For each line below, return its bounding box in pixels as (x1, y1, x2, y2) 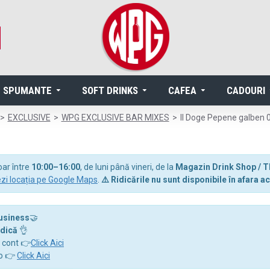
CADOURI (227, 84, 265, 96)
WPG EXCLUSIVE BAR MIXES (61, 113, 169, 122)
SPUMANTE (3, 84, 52, 96)
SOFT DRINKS (82, 84, 138, 96)
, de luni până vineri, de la (80, 162, 175, 172)
